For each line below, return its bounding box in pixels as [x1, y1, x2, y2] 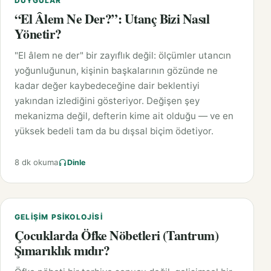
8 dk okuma [15, 157, 58, 168]
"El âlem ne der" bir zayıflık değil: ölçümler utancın [15, 50, 231, 62]
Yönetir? [15, 24, 62, 44]
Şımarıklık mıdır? [15, 241, 110, 260]
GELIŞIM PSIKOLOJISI [15, 212, 103, 222]
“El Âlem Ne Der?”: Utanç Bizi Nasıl [15, 9, 210, 28]
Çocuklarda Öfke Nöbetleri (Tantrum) [15, 226, 219, 245]
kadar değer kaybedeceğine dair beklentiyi [15, 80, 200, 92]
